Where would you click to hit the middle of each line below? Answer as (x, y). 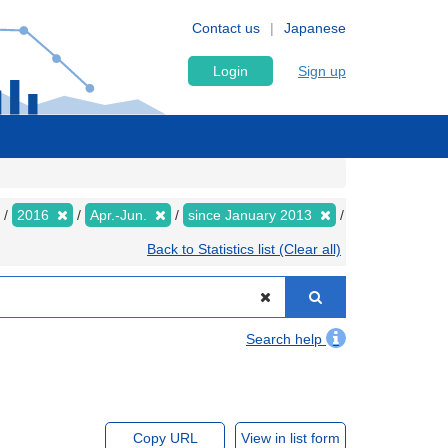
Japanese (315, 28)
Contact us (226, 28)
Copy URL (165, 438)
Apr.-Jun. (120, 215)
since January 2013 (252, 215)
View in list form (290, 438)
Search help (286, 339)
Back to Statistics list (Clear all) (244, 249)
